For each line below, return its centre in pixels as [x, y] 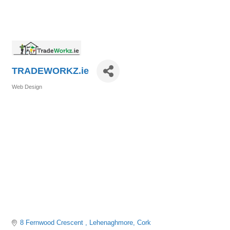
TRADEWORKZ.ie [50, 71]
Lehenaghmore [111, 223]
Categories [26, 94]
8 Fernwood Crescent [53, 223]
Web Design [27, 87]
